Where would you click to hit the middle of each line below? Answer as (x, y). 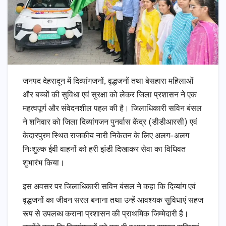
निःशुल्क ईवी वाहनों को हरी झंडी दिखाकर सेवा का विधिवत (104, 149)
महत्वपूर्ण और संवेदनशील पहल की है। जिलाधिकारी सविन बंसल (112, 108)
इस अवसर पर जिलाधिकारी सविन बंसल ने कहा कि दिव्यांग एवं (109, 187)
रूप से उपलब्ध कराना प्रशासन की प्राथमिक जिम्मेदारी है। (106, 214)
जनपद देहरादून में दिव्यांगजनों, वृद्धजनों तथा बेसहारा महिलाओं (108, 81)
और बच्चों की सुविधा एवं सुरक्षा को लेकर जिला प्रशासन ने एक (110, 95)
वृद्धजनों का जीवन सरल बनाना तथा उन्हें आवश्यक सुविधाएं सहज (113, 200)
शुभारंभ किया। (44, 163)
